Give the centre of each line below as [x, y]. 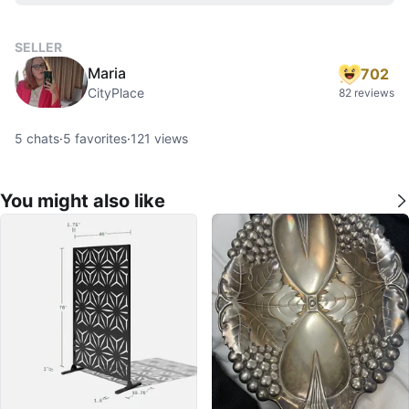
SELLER [38, 47]
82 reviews [367, 92]
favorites [99, 138]
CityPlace [116, 92]
